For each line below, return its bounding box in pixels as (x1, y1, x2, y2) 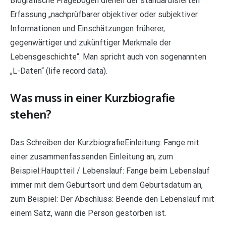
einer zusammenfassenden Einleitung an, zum (10, 151, 173, 161)
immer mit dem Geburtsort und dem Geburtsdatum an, (10, 180, 203, 190)
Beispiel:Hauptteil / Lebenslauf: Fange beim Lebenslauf (10, 165, 210, 176)
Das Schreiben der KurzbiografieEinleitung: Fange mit (10, 137, 199, 147)
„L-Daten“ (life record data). (10, 66, 107, 76)
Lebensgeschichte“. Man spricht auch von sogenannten (10, 51, 206, 62)
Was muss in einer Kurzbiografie (10, 88, 175, 108)
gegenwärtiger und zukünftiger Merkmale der (10, 37, 171, 47)
